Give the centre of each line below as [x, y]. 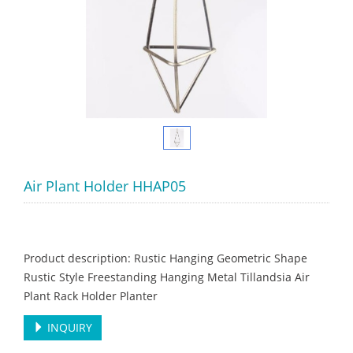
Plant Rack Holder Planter [91, 296]
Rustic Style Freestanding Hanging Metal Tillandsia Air [167, 277]
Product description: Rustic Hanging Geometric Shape [165, 258]
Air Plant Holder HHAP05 [105, 186]
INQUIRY [68, 328]
